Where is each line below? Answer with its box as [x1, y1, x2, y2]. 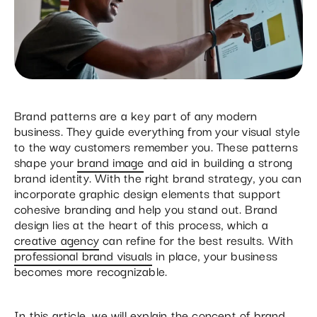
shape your [14, 151, 78, 171]
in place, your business [152, 245, 278, 265]
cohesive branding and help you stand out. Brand [14, 198, 278, 218]
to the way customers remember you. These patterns [14, 136, 298, 156]
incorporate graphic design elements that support [14, 183, 282, 202]
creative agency [14, 229, 99, 249]
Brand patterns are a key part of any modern [14, 105, 258, 125]
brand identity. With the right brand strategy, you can [14, 167, 301, 187]
